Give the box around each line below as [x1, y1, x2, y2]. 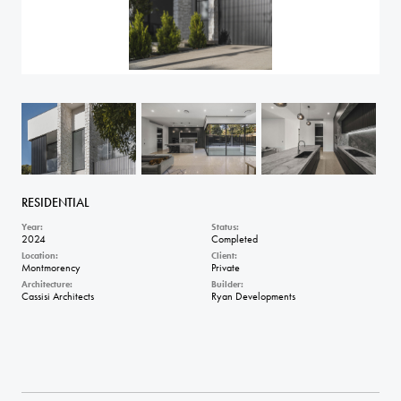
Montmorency [21, 260, 81, 275]
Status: [211, 221, 239, 233]
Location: [21, 250, 58, 261]
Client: [211, 250, 237, 261]
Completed [211, 232, 258, 246]
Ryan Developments [211, 289, 295, 303]
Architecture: [21, 278, 73, 290]
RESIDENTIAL [21, 194, 90, 210]
